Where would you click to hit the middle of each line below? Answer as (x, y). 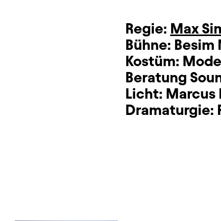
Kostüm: (154, 61)
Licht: (146, 94)
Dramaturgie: (171, 110)
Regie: (148, 29)
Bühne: (150, 45)
